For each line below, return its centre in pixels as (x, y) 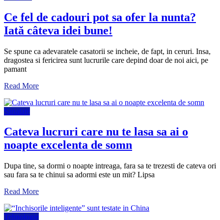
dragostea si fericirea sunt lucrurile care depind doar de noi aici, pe (106, 60)
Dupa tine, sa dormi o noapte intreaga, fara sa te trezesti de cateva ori (110, 166)
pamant (15, 69)
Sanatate (17, 111)
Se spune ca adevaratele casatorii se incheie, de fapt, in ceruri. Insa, (107, 51)
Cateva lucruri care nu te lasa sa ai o (96, 132)
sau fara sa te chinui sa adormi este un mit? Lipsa (79, 175)
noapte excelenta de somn (68, 145)
